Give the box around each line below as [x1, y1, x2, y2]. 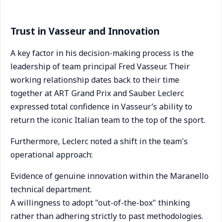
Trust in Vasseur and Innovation [10, 25, 160, 37]
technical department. [10, 184, 92, 195]
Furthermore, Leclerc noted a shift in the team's [10, 136, 188, 147]
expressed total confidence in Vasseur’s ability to [10, 101, 192, 112]
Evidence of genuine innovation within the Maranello [10, 170, 209, 181]
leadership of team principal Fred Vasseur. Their [10, 61, 190, 72]
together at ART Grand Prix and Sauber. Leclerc [10, 88, 184, 99]
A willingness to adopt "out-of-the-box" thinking [10, 197, 190, 208]
